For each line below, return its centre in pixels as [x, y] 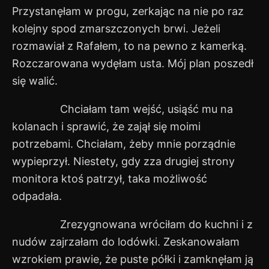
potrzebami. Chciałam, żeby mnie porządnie [124, 144]
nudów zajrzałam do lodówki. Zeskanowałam [126, 242]
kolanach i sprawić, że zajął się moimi [106, 127]
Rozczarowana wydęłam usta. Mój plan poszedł [133, 64]
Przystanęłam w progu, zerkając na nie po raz [128, 11]
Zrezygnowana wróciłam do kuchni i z [132, 225]
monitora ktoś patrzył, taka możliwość [110, 179]
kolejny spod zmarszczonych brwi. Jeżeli [116, 29]
